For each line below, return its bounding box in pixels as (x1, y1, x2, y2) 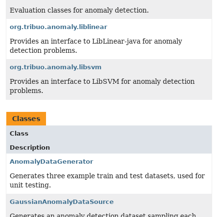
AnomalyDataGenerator (10, 158, 93, 165)
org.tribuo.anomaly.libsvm (10, 63, 102, 71)
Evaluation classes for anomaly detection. (10, 6, 149, 14)
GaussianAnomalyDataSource (10, 198, 114, 205)
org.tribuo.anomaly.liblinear (10, 23, 107, 31)
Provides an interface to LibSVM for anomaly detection (10, 77, 195, 85)
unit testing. (10, 181, 51, 189)
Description (10, 144, 50, 151)
